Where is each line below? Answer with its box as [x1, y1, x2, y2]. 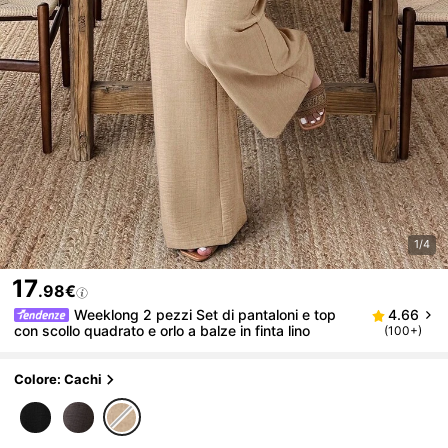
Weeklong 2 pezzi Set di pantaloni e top [74, 306, 337, 324]
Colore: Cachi [14, 371, 103, 388]
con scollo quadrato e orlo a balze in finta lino [14, 322, 311, 340]
